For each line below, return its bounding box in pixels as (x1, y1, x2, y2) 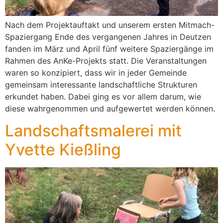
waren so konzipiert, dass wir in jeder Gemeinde (5, 67, 187, 78)
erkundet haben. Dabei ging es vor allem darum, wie (5, 91, 201, 102)
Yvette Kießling (5, 140, 121, 160)
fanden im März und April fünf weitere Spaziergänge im (5, 43, 214, 54)
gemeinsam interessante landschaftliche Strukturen (5, 79, 197, 90)
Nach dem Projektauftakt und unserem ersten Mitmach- (5, 19, 215, 30)
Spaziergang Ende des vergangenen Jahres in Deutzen (5, 31, 211, 42)
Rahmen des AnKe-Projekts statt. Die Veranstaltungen (5, 55, 207, 66)
